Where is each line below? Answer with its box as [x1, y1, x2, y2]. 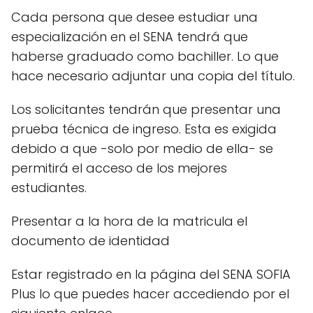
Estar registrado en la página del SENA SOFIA [11, 265, 291, 284]
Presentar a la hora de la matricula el [11, 212, 247, 231]
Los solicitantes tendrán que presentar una [11, 101, 281, 119]
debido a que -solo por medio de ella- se [11, 140, 273, 158]
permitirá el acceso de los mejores [11, 159, 227, 177]
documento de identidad [11, 232, 170, 250]
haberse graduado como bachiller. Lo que [11, 48, 279, 66]
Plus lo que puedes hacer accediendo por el [11, 285, 289, 303]
